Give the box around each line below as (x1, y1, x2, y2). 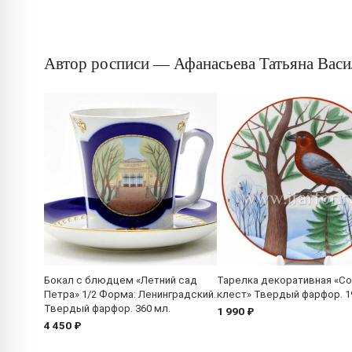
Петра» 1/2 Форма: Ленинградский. (44, 288, 216, 300)
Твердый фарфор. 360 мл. (44, 302, 170, 314)
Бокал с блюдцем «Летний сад (44, 273, 197, 286)
